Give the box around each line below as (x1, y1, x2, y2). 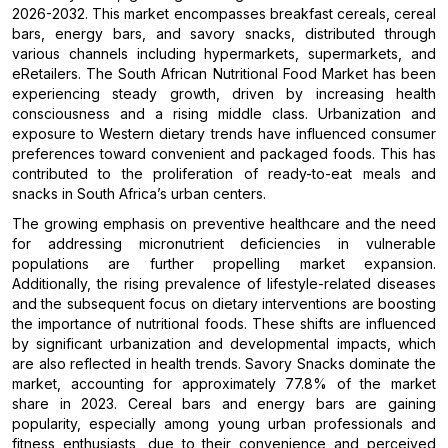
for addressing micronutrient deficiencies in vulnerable (12, 235, 436, 253)
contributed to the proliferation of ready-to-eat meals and (12, 165, 436, 183)
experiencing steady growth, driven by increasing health (12, 85, 436, 103)
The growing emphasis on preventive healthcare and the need (12, 215, 436, 233)
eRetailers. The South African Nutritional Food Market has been (12, 65, 436, 83)
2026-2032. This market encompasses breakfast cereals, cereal (12, 5, 436, 23)
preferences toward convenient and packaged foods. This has (12, 145, 436, 163)
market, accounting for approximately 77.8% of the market (12, 375, 436, 393)
